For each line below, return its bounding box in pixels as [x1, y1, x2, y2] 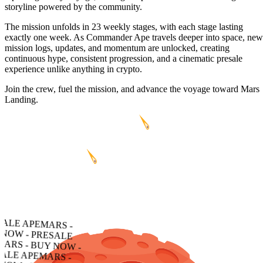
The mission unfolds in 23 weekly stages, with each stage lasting [5, 22, 243, 32]
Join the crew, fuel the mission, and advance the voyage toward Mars [5, 84, 259, 95]
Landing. [5, 95, 38, 105]
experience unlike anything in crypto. [5, 64, 142, 75]
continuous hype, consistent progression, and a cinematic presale [5, 53, 242, 64]
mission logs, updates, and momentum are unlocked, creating [5, 43, 230, 53]
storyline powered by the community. [5, 2, 142, 12]
